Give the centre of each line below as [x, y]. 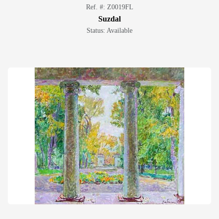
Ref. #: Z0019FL [109, 7]
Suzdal [109, 19]
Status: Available [109, 31]
